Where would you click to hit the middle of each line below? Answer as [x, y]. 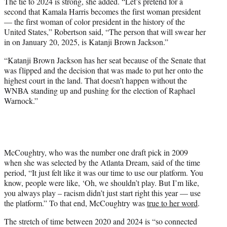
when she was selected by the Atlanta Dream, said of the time [102, 162]
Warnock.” [21, 100]
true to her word [172, 203]
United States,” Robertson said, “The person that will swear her [105, 31]
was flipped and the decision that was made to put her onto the [104, 70]
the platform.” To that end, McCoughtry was [75, 203]
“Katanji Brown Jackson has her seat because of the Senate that [105, 60]
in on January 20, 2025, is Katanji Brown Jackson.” [86, 42]
